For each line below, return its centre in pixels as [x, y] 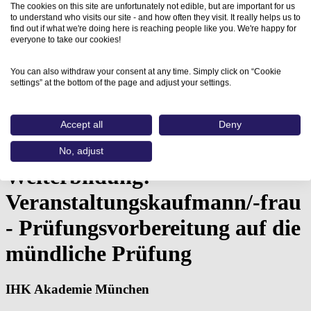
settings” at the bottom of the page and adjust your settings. [121, 83]
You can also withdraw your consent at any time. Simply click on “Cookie [146, 72]
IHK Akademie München [77, 289]
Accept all [81, 125]
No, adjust [81, 151]
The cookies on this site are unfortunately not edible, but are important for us [153, 7]
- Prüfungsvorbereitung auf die [153, 228]
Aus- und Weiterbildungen [91, 118]
